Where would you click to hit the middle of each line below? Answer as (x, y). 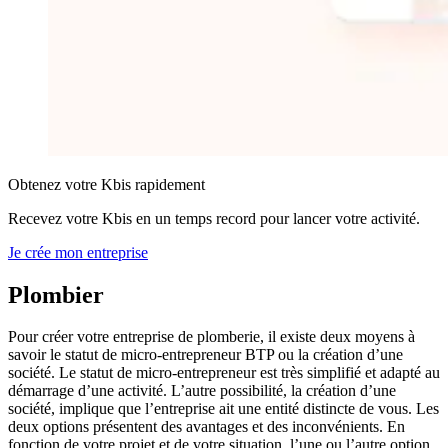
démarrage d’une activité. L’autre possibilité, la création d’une (202, 391)
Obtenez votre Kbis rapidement (106, 184)
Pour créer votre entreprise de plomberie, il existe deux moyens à (211, 337)
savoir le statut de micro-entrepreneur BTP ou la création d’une (205, 355)
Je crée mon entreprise (78, 252)
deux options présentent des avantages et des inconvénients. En (206, 427)
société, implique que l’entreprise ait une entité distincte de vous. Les (223, 409)
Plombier (56, 294)
